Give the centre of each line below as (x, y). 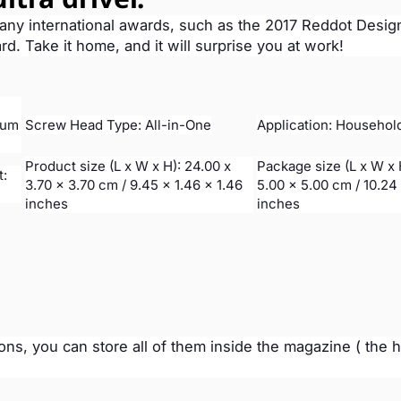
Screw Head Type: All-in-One (118, 125)
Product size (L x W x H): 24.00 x (128, 166)
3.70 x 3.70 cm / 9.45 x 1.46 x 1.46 (134, 185)
